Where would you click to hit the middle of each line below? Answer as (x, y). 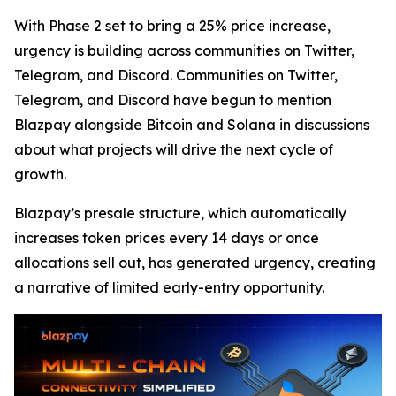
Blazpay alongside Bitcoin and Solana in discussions (192, 125)
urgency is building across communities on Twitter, (184, 50)
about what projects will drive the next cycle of (174, 149)
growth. (40, 174)
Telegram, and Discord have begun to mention (173, 100)
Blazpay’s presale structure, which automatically (180, 213)
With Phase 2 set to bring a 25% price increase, (172, 26)
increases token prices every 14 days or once (167, 238)
